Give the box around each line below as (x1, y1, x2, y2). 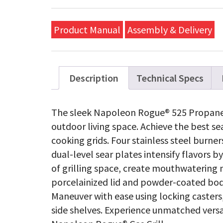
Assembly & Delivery (127, 23, 213, 36)
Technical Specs (136, 71, 204, 84)
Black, (192, 30, 219, 43)
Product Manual (54, 23, 121, 36)
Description (69, 71, 119, 84)
